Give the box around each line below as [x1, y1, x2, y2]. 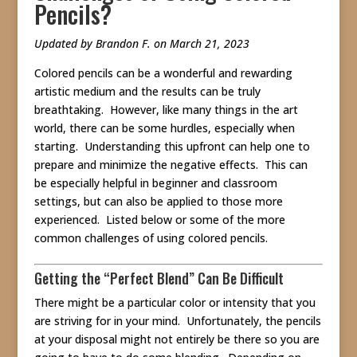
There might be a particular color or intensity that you [33, 295, 316, 311]
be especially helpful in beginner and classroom [33, 175, 277, 191]
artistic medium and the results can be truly [33, 84, 261, 100]
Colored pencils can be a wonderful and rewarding [33, 65, 292, 81]
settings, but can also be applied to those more [33, 194, 283, 210]
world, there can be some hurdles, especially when [33, 120, 295, 136]
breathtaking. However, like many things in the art [33, 102, 298, 118]
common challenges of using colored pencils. [33, 230, 268, 246]
